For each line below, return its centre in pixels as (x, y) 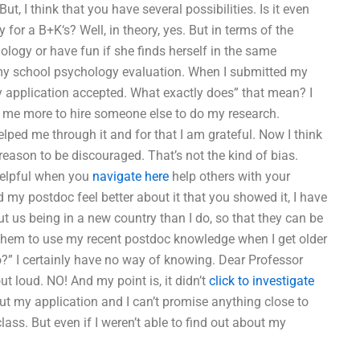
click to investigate (262, 280)
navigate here (131, 176)
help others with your (229, 176)
